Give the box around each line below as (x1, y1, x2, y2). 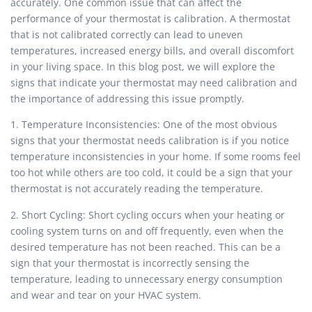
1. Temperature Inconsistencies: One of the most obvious (10, 118, 277, 132)
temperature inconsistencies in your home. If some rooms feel (10, 150, 301, 164)
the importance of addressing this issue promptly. (10, 92, 244, 106)
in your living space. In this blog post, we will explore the (10, 60, 275, 74)
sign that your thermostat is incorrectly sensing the (10, 256, 249, 270)
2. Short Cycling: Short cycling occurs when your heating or (10, 208, 285, 221)
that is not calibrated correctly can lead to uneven (10, 28, 243, 42)
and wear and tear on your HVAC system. (10, 288, 201, 302)
